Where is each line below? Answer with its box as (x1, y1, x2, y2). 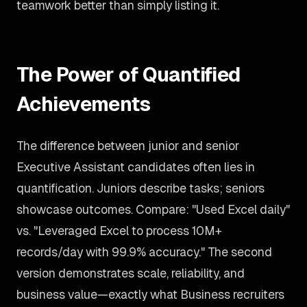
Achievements (16, 91, 151, 116)
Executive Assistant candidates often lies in (16, 159, 255, 175)
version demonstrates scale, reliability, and (16, 265, 245, 281)
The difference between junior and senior (16, 138, 239, 153)
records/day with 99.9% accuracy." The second (16, 244, 272, 260)
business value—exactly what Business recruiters (16, 286, 284, 302)
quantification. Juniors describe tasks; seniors (16, 180, 265, 196)
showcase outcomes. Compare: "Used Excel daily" (16, 201, 290, 217)
